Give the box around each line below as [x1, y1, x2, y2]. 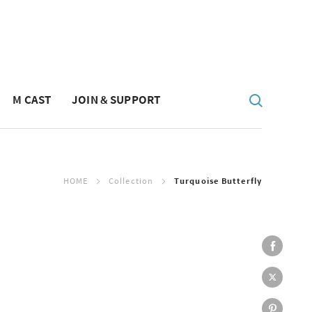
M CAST [13, 91, 52, 107]
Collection [109, 175, 154, 187]
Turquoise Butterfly [174, 175, 262, 187]
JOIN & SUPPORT [72, 91, 161, 107]
